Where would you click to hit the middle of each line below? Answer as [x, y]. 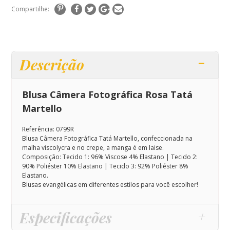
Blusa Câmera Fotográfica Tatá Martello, [81, 139]
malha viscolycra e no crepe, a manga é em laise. [93, 148]
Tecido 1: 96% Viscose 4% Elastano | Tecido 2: [130, 157]
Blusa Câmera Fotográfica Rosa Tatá [107, 95]
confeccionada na [166, 139]
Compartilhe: [31, 9]
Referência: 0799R [48, 129]
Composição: [42, 157]
